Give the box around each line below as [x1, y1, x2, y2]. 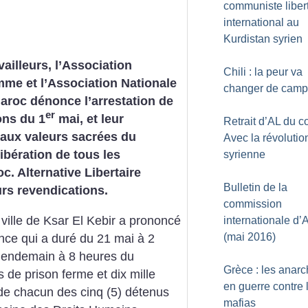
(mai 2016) [223, 231, 276, 243]
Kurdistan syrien [223, 33, 302, 45]
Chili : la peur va [223, 66, 302, 78]
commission [223, 198, 282, 210]
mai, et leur [55, 112, 124, 126]
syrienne [223, 148, 265, 160]
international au [223, 16, 299, 28]
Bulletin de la [223, 181, 287, 193]
